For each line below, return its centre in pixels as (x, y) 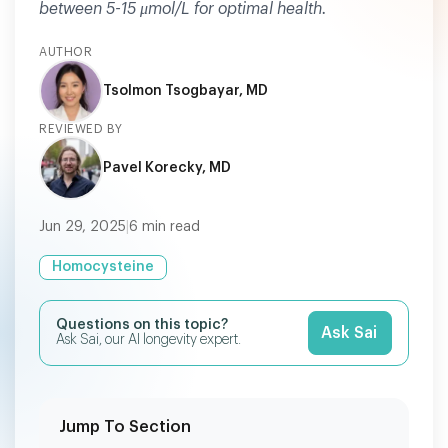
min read (169, 227)
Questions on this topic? (142, 325)
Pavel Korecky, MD (167, 167)
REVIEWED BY (81, 129)
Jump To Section (125, 427)
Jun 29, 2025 (82, 227)
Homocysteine (103, 267)
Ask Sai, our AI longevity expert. (148, 340)
